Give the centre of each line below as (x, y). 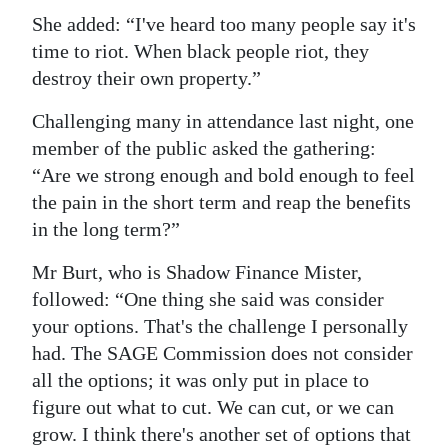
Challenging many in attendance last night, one (223, 121)
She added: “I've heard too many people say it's (224, 24)
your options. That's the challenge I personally (220, 326)
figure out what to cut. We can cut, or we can (213, 407)
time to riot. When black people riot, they (200, 51)
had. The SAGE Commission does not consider (222, 353)
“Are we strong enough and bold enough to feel (223, 175)
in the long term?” (106, 229)
